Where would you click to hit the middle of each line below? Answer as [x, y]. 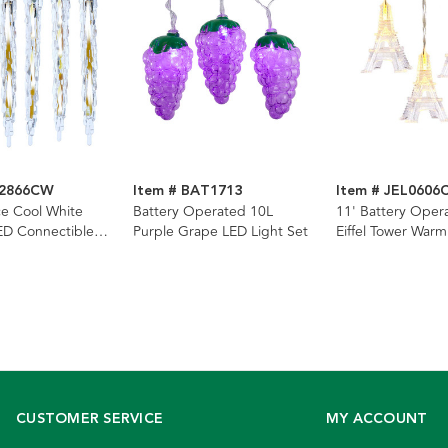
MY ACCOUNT [376, 419]
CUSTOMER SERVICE [89, 419]
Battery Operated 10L [203, 212]
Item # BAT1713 [187, 191]
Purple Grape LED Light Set [220, 232]
